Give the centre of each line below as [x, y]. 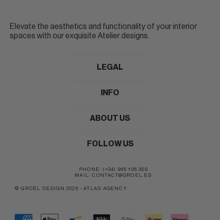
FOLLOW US [110, 144]
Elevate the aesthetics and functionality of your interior [103, 26]
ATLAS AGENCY [105, 188]
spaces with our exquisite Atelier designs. [80, 36]
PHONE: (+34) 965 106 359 [113, 169]
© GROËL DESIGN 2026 [47, 188]
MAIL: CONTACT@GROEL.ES [113, 175]
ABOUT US [110, 118]
